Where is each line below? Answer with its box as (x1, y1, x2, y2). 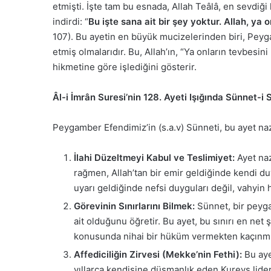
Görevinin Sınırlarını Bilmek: (74, 200, 195, 212)
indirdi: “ (53, 15, 88, 27)
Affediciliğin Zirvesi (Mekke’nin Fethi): (74, 248, 242, 260)
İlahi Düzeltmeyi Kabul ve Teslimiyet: (74, 151, 235, 163)
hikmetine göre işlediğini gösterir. (53, 60, 197, 73)
